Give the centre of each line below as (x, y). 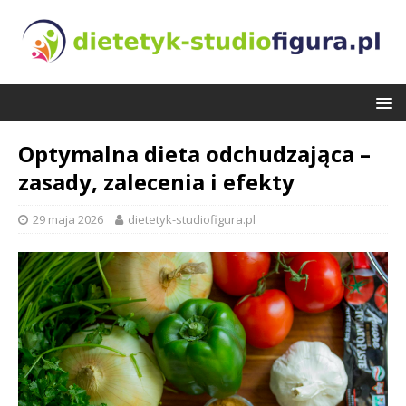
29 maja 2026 (68, 219)
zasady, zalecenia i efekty (156, 181)
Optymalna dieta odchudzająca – (194, 153)
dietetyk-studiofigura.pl (192, 219)
